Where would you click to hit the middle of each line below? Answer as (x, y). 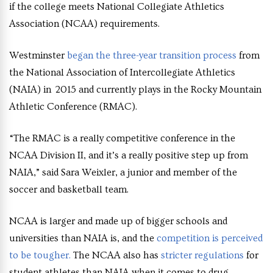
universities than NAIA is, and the (83, 239)
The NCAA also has (116, 256)
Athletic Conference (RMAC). (73, 107)
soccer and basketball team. (69, 190)
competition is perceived (210, 239)
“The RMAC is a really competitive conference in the (122, 139)
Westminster (38, 56)
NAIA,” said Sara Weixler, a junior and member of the (123, 173)
